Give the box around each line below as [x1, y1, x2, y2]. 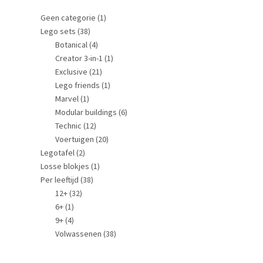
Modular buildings [55, 107, 117, 117]
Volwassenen [55, 228, 102, 239]
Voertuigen [55, 134, 94, 144]
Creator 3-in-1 [55, 53, 103, 63]
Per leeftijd [40, 174, 79, 185]
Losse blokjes [40, 161, 89, 171]
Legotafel [40, 147, 75, 158]
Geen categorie [40, 12, 96, 23]
